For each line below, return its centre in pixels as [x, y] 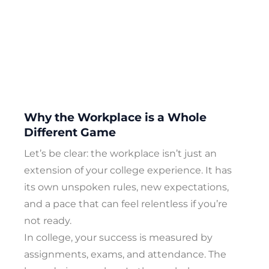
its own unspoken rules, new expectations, [126, 187]
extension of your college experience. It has [128, 171]
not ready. [48, 221]
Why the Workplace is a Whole [115, 117]
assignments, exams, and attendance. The [125, 255]
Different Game [70, 132]
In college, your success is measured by [118, 238]
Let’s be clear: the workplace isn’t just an [120, 154]
